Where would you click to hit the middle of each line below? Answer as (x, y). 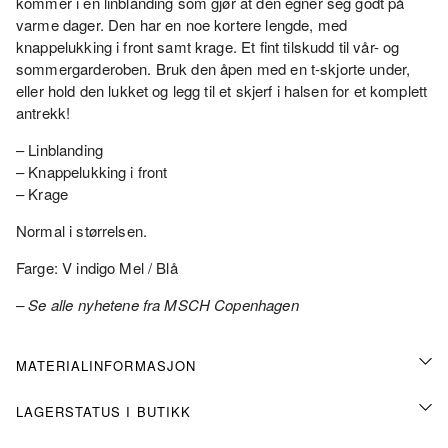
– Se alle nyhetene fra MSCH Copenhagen (157, 304)
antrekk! (43, 112)
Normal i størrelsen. (81, 230)
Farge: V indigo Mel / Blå (97, 267)
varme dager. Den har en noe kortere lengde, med (182, 24)
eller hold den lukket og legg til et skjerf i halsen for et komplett (222, 90)
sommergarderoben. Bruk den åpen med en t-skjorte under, (213, 68)
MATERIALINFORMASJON (106, 365)
